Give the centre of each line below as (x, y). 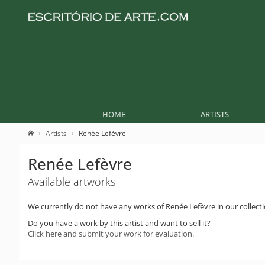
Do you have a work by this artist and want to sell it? (119, 223)
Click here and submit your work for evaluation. (111, 234)
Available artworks (72, 182)
